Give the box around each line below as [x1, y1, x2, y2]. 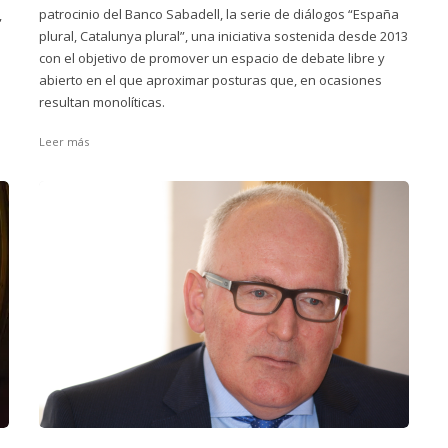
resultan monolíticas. [39, 93, 165, 111]
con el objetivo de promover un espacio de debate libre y [39, 49, 385, 67]
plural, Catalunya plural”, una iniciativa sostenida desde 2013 [39, 27, 408, 45]
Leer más [39, 134, 89, 149]
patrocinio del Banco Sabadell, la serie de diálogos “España [39, 5, 399, 23]
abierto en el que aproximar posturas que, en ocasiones [39, 71, 382, 89]
